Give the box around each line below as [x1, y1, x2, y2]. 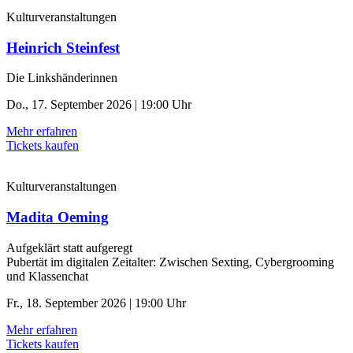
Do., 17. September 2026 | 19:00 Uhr [6, 98, 191, 112]
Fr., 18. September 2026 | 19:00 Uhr [6, 295, 186, 310]
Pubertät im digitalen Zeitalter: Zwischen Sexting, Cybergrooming [6, 255, 334, 269]
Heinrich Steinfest [6, 39, 120, 56]
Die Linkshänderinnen [6, 71, 117, 85]
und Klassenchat [6, 269, 88, 283]
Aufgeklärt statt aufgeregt [6, 240, 132, 255]
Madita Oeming [6, 209, 109, 226]
